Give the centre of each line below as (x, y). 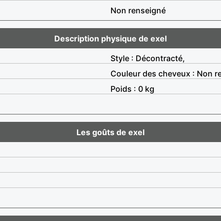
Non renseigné (138, 10)
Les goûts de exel (110, 132)
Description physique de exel (110, 38)
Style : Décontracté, (148, 58)
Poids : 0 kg (132, 89)
